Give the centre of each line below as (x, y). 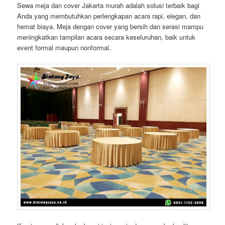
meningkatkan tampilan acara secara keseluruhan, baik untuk (106, 37)
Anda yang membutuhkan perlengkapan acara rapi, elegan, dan (109, 16)
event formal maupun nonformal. (64, 48)
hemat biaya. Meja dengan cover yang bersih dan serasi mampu (110, 27)
